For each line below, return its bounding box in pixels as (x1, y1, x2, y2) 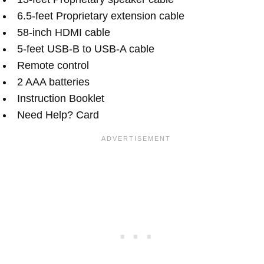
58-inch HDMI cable (17, 26, 110, 38)
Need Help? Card (17, 108, 99, 121)
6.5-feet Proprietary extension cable (17, 9, 184, 22)
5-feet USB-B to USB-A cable (17, 42, 154, 55)
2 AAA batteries (17, 75, 90, 88)
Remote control (17, 59, 89, 71)
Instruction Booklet (17, 92, 104, 104)
